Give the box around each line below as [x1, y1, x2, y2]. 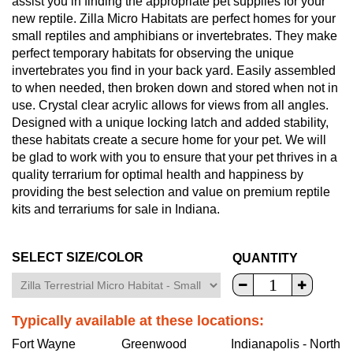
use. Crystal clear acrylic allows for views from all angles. [12, 98, 329, 112]
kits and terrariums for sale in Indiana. [12, 202, 220, 216]
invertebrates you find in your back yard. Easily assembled [12, 63, 336, 77]
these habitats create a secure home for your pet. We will [12, 132, 326, 147]
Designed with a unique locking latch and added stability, [12, 115, 329, 129]
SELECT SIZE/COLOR [12, 250, 143, 264]
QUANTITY [232, 251, 298, 266]
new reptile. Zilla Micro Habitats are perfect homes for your [12, 11, 336, 25]
